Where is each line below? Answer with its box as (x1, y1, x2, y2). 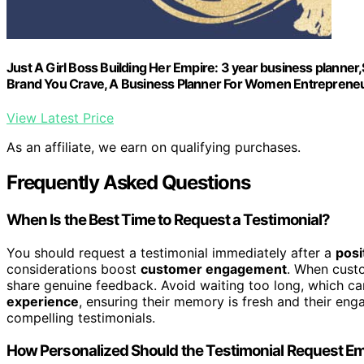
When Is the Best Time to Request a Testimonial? (6, 210, 331, 230)
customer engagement (141, 261, 287, 278)
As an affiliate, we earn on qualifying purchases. (6, 138, 301, 155)
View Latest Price (6, 109, 114, 126)
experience (6, 293, 79, 310)
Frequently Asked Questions (6, 171, 250, 195)
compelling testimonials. (6, 310, 155, 327)
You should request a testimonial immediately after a (6, 245, 336, 262)
